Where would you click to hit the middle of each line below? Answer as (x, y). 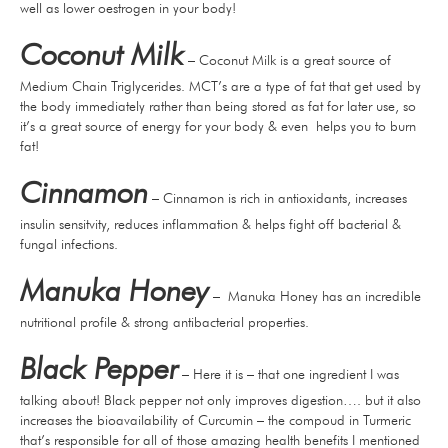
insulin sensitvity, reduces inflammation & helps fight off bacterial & (210, 224)
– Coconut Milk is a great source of (289, 60)
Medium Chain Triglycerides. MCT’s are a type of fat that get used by (220, 86)
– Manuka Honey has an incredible (315, 296)
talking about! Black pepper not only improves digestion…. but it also (220, 400)
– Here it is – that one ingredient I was (290, 374)
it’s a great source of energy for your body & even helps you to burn (218, 126)
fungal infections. (69, 244)
